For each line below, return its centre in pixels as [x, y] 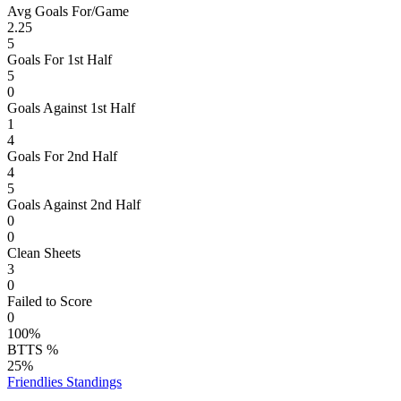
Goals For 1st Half [60, 60]
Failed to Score [50, 302]
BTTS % [33, 350]
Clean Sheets [44, 253]
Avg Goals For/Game [68, 12]
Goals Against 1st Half [71, 108]
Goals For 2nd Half [62, 157]
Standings [92, 382]
